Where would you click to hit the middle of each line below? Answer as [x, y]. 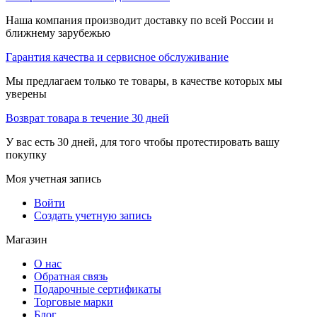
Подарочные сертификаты [98, 289]
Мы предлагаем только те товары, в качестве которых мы [144, 81]
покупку [26, 155]
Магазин [27, 240]
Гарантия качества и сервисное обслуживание [117, 57]
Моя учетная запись [53, 179]
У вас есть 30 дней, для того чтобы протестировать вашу [143, 142]
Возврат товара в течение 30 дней [87, 118]
